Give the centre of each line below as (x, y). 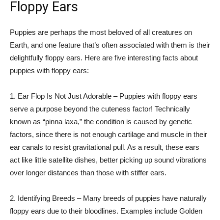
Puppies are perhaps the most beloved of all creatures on (101, 32)
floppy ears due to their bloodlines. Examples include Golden (106, 211)
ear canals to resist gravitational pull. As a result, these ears (105, 147)
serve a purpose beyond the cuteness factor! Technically (100, 109)
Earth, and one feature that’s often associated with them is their (110, 45)
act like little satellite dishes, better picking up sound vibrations (108, 160)
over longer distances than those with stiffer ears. (88, 173)
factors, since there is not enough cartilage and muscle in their (109, 134)
